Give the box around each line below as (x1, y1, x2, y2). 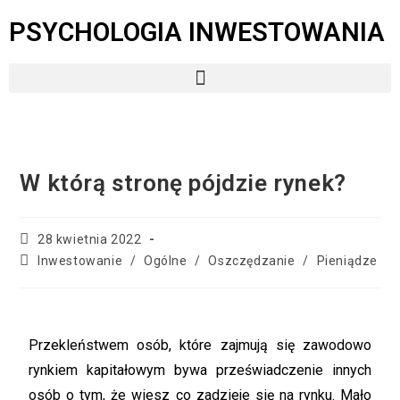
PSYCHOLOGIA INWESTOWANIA (9, 17, 385, 47)
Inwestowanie (37, 254, 123, 268)
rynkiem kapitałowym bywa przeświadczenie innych (29, 362, 371, 379)
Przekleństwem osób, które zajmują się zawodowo (29, 337, 371, 354)
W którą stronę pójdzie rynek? (20, 170, 346, 196)
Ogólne (144, 254, 187, 268)
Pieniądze (316, 254, 378, 268)
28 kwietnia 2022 (37, 232, 142, 246)
